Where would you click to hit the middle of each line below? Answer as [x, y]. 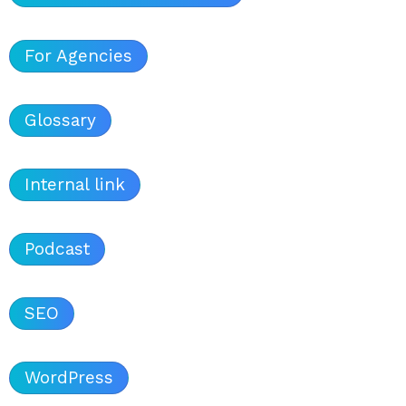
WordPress [69, 378]
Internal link [75, 184]
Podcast [57, 249]
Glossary [60, 120]
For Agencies [78, 55]
